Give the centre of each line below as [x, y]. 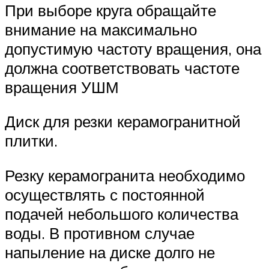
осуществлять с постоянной [105, 194]
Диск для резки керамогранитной [123, 122]
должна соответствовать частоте [122, 68]
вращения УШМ [62, 87]
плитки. [31, 141]
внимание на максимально [101, 29]
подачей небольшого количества [122, 213]
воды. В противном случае [100, 233]
